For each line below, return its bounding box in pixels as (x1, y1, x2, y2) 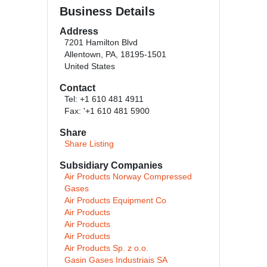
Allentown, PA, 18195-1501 (64, 50, 166, 59)
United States (64, 62, 115, 71)
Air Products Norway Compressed (64, 172, 192, 181)
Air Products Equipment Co (64, 196, 166, 205)
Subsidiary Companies (60, 160, 163, 170)
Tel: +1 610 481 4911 (64, 95, 144, 104)
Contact (60, 83, 95, 93)
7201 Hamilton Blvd (64, 38, 138, 47)
